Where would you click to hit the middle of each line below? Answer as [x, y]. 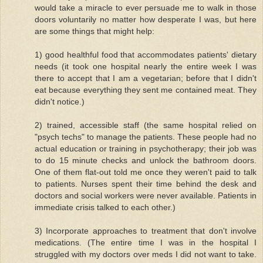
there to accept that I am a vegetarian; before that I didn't [146, 78]
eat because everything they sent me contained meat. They [146, 90]
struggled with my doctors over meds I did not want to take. [146, 254]
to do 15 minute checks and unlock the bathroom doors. [146, 160]
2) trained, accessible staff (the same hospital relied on [146, 125]
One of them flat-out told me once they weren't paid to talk [146, 172]
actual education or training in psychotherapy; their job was [146, 148]
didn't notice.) [60, 101]
